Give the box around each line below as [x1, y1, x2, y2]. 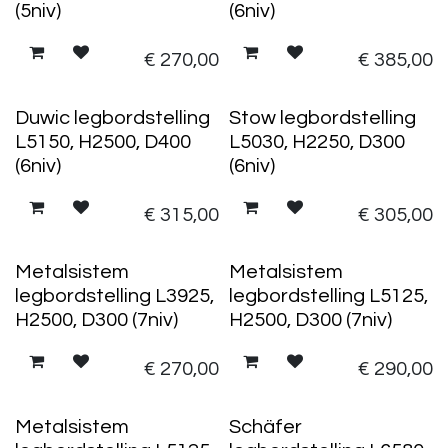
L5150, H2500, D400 [15, 131, 191, 152]
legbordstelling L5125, [228, 286, 428, 306]
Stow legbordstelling [228, 107, 416, 128]
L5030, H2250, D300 [228, 131, 405, 152]
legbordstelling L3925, [15, 286, 214, 306]
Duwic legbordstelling [15, 107, 210, 128]
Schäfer [228, 416, 302, 437]
